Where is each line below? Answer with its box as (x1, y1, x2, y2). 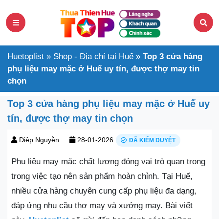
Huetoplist (7, 51, 44, 61)
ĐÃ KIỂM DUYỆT (129, 136, 175, 144)
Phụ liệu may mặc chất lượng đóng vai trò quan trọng (11, 156, 205, 166)
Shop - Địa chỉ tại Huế (53, 51, 133, 61)
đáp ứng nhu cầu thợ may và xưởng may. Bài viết (11, 200, 193, 210)
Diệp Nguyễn (19, 135, 59, 144)
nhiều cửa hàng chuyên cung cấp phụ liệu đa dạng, (11, 186, 197, 196)
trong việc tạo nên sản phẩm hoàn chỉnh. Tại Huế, (11, 171, 193, 181)
